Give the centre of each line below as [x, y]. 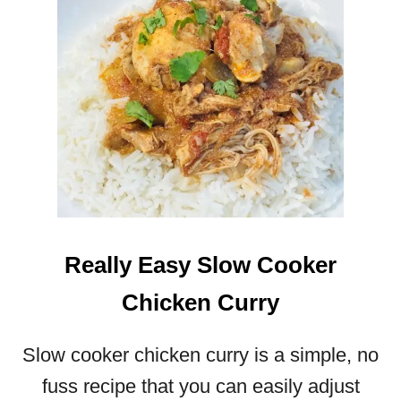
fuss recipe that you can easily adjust [200, 387]
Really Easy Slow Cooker [200, 265]
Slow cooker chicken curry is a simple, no [200, 355]
